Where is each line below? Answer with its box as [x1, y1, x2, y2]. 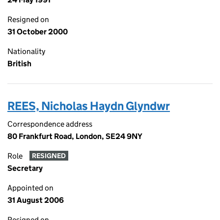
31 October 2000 [7, 27, 68, 36]
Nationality [7, 47, 45, 56]
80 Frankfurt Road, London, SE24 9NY [7, 132, 142, 141]
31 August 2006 [7, 195, 64, 205]
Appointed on [7, 183, 54, 192]
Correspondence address [7, 119, 92, 129]
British [7, 59, 31, 68]
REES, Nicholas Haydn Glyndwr [7, 99, 170, 113]
